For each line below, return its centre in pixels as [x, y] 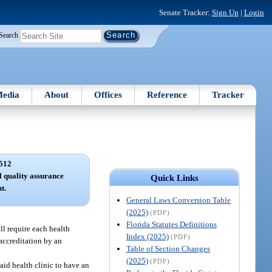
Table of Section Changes [168, 248]
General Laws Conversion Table [178, 200]
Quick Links [174, 178]
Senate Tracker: [185, 12]
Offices [108, 94]
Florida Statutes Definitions [171, 224]
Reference [167, 94]
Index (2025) [147, 236]
